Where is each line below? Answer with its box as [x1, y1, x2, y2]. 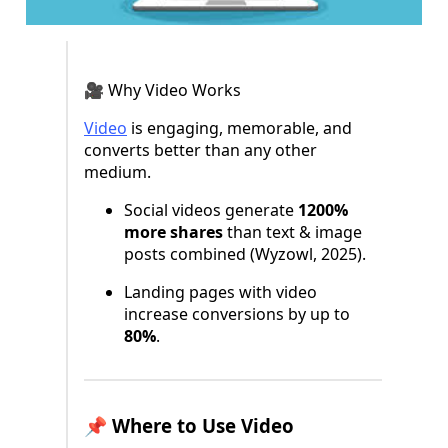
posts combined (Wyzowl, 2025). [124, 243, 366, 266]
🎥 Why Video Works [84, 79, 241, 102]
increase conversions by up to [124, 303, 350, 326]
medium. [84, 161, 151, 184]
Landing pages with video [124, 281, 317, 304]
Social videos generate [124, 199, 298, 222]
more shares [124, 221, 223, 244]
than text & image [223, 221, 362, 244]
